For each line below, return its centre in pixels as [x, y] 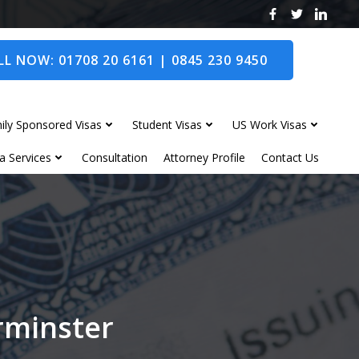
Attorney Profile [204, 157]
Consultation [115, 157]
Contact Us [290, 157]
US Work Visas [270, 124]
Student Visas [167, 124]
